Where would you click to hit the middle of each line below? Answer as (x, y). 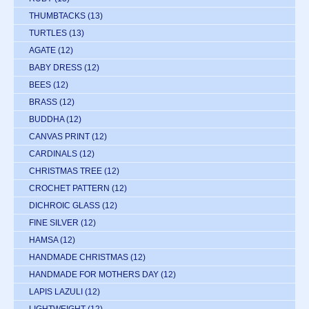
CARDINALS (53, 154)
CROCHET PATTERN (69, 189)
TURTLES (48, 33)
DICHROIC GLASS (64, 206)
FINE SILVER (54, 223)
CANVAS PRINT (59, 137)
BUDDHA (47, 120)
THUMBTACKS (57, 16)
